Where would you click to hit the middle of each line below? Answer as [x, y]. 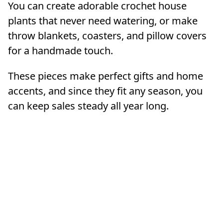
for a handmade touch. [60, 50]
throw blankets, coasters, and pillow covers [107, 35]
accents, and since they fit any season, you [105, 91]
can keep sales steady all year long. [88, 106]
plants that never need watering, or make [103, 20]
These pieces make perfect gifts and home [106, 76]
